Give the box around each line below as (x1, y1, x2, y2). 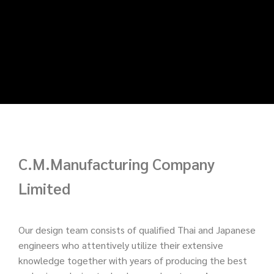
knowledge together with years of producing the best (18, 254, 247, 267)
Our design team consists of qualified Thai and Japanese (18, 223, 256, 237)
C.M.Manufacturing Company (18, 153, 215, 174)
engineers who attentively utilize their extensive (18, 239, 223, 252)
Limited (18, 177, 70, 198)
